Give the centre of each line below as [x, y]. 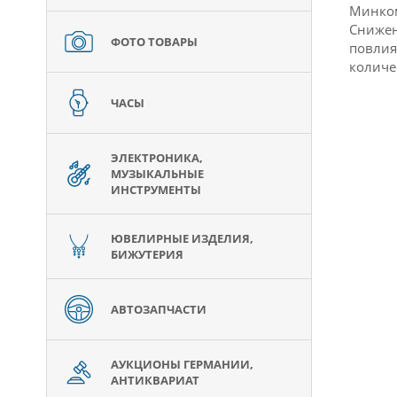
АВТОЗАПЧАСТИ [159, 309]
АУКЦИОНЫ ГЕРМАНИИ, [182, 364]
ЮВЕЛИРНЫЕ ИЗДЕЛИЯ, [182, 238]
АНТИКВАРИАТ [155, 380]
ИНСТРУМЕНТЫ [156, 190]
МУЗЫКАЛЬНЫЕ [157, 174]
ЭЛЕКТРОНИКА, [157, 158]
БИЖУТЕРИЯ [147, 254]
